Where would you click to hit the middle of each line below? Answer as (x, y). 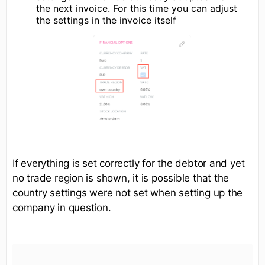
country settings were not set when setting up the (128, 193)
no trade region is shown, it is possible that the (121, 178)
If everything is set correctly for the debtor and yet (129, 163)
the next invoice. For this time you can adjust (137, 9)
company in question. (62, 208)
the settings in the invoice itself (106, 20)
